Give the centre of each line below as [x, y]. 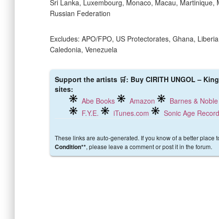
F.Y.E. [90, 113]
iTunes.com [131, 113]
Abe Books [98, 101]
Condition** [70, 147]
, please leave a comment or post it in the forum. [149, 147]
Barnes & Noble [194, 101]
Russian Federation [80, 13]
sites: [64, 89]
